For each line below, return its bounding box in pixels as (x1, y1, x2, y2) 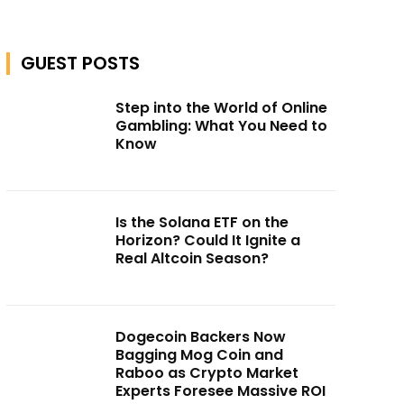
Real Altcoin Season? (115, 247, 270, 269)
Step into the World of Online (115, 97, 328, 119)
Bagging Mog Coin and (115, 344, 284, 365)
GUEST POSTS (20, 50, 140, 77)
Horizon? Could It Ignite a (115, 229, 301, 251)
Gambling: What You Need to (115, 115, 328, 137)
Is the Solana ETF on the (115, 211, 289, 233)
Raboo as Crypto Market (115, 362, 299, 383)
